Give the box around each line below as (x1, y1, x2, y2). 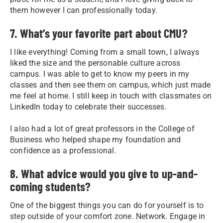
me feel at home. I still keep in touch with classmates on (10, 91, 212, 101)
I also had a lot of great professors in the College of (10, 123, 195, 133)
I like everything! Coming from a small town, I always (10, 47, 200, 57)
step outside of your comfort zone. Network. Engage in (10, 211, 206, 221)
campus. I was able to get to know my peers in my (10, 69, 190, 79)
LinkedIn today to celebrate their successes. (10, 102, 167, 111)
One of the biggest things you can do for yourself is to (10, 200, 204, 210)
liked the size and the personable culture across (10, 58, 181, 68)
